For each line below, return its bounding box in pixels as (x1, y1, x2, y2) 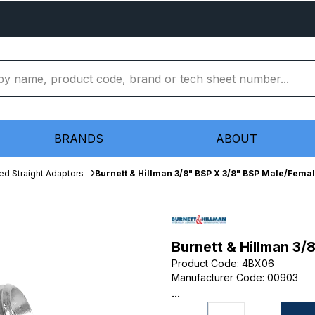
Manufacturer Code (172, 271, 262, 283)
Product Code (172, 257, 237, 269)
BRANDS (54, 131, 103, 146)
